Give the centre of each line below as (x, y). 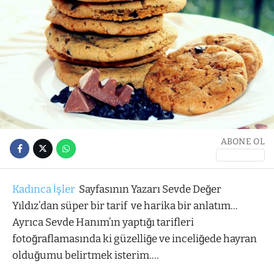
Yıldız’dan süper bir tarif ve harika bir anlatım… (125, 206)
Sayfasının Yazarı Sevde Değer (149, 189)
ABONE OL (243, 142)
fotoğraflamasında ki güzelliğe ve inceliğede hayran (135, 239)
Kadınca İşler (45, 189)
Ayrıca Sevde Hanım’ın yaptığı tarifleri (103, 222)
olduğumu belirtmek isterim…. (86, 255)
